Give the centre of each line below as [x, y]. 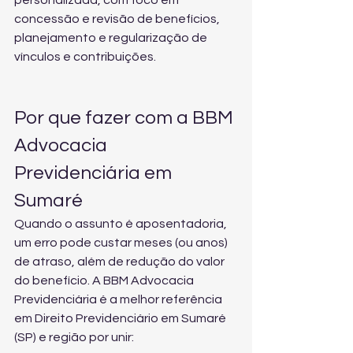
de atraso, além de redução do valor [121, 262]
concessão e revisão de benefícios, [118, 19]
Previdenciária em [95, 173]
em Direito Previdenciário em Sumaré [121, 318]
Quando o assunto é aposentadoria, [122, 224]
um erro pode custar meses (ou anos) [122, 243]
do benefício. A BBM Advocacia [105, 281]
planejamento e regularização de [112, 38]
